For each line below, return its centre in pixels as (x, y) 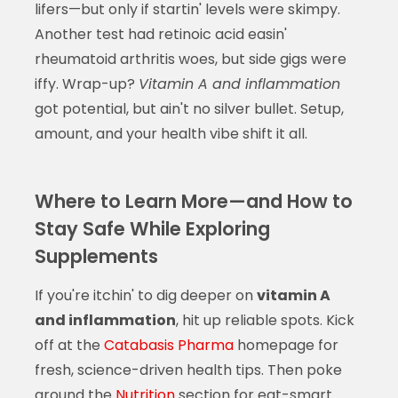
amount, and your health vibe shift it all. (171, 133)
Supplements (96, 256)
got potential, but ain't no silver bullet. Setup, (189, 108)
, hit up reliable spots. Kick (265, 320)
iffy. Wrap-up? (86, 84)
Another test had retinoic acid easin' (160, 34)
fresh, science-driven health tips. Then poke (188, 370)
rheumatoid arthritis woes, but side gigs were (190, 59)
